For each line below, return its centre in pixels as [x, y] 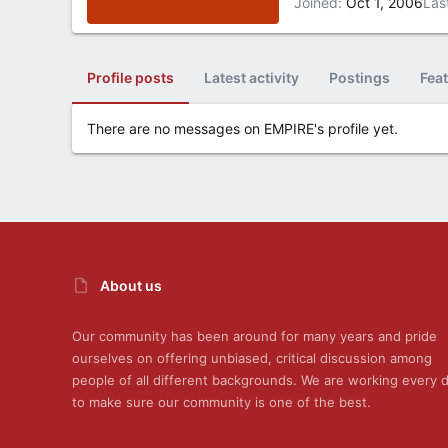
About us [131, 285]
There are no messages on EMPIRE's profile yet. [242, 128]
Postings [359, 77]
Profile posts [130, 77]
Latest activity [251, 77]
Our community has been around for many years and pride [254, 336]
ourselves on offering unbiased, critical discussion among [252, 358]
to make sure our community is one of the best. [221, 402]
